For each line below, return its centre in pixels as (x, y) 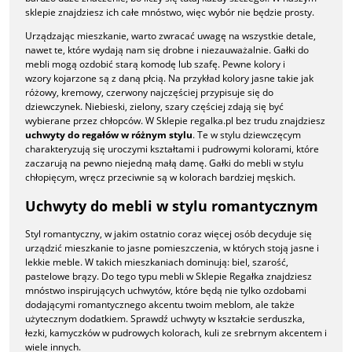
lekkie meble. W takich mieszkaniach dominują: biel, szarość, (157, 262)
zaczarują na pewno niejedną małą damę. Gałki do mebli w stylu (164, 163)
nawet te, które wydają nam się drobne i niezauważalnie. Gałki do (167, 49)
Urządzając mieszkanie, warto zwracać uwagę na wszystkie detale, (170, 35)
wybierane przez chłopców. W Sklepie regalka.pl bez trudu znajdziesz (175, 120)
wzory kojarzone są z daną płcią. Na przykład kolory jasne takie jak (169, 78)
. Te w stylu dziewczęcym (247, 134)
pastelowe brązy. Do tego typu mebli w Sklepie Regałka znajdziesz (169, 276)
